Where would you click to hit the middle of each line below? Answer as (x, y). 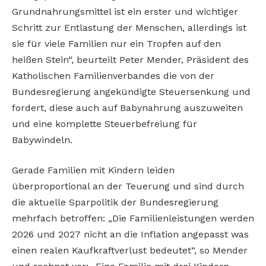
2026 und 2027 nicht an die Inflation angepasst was (130, 235)
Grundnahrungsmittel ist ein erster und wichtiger (125, 11)
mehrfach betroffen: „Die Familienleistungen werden (133, 218)
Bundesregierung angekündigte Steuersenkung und (131, 91)
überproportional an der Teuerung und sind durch (128, 186)
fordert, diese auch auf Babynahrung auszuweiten (127, 107)
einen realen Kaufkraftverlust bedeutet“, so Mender (130, 251)
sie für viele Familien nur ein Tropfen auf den (116, 43)
